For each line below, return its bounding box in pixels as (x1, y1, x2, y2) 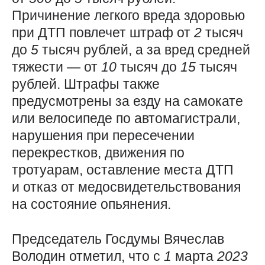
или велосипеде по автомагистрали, (12, 111, 240, 127)
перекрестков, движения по (12, 145, 185, 161)
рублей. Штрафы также (12, 76, 160, 92)
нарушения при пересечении (12, 128, 195, 144)
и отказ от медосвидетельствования (12, 179, 241, 195)
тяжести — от (12, 59, 101, 75)
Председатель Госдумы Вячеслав (12, 231, 224, 247)
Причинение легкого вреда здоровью (12, 8, 245, 24)
